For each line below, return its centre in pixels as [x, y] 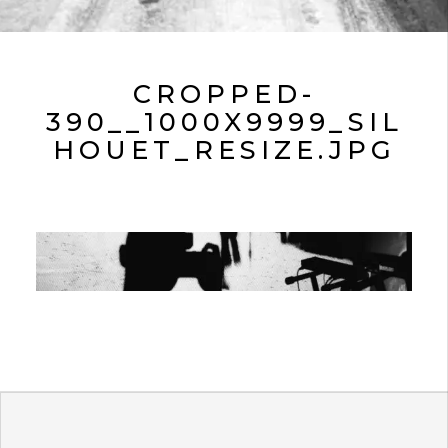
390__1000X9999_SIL [224, 121]
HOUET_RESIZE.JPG [224, 149]
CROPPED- [224, 93]
